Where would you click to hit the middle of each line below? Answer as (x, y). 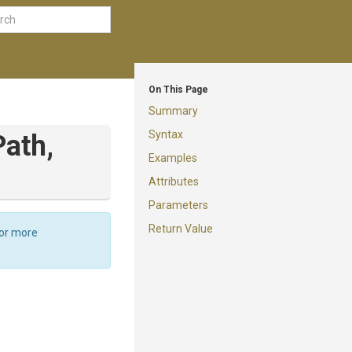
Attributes (174, 181)
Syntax (166, 134)
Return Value (181, 229)
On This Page (178, 90)
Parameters (178, 205)
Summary (173, 111)
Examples (173, 158)
